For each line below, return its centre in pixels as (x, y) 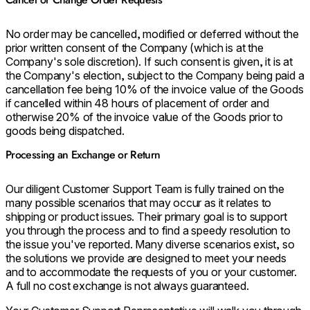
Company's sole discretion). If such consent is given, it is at (149, 61)
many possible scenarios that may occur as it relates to (139, 203)
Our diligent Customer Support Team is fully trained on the (145, 189)
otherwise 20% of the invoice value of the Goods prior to (145, 117)
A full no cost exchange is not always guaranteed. (127, 286)
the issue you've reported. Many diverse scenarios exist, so (150, 245)
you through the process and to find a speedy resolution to (148, 231)
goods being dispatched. (65, 130)
